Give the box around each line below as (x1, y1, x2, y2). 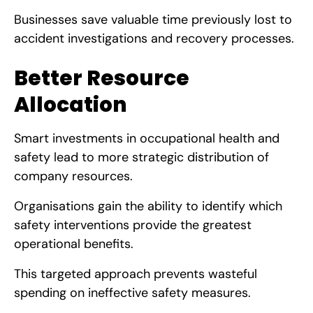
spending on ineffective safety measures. (14, 284, 251, 301)
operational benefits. (14, 235, 133, 252)
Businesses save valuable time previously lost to (14, 10, 292, 28)
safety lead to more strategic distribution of (14, 148, 269, 166)
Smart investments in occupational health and (14, 129, 279, 147)
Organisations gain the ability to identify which (14, 197, 282, 214)
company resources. (14, 167, 133, 184)
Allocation (14, 89, 127, 119)
